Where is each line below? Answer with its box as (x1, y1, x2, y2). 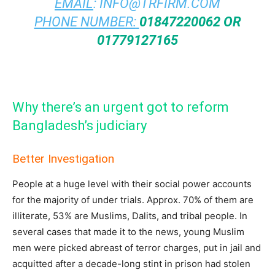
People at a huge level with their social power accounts (12, 178, 252, 190)
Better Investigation (12, 152, 114, 166)
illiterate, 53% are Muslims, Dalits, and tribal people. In (12, 210, 247, 222)
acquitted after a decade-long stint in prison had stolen (12, 258, 250, 270)
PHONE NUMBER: (34, 14, 136, 30)
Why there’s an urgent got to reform (12, 99, 229, 115)
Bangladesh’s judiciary (12, 118, 147, 134)
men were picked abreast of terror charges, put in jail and (12, 242, 261, 254)
